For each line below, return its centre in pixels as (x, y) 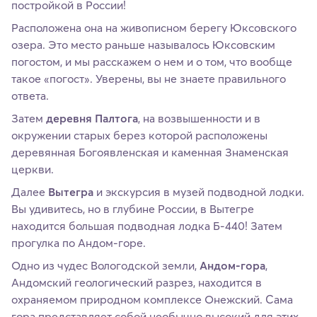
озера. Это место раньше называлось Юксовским (143, 44)
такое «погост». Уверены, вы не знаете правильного (149, 78)
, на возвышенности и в (199, 118)
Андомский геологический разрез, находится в (137, 282)
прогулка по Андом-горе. (79, 242)
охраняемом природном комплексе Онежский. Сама (152, 299)
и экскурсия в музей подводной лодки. (199, 191)
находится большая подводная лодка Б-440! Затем (147, 225)
